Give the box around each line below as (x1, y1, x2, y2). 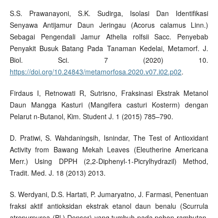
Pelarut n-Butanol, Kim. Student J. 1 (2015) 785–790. (9, 111, 173, 122)
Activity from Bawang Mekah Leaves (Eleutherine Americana (9, 145, 209, 155)
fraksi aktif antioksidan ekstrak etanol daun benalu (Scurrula (9, 201, 209, 211)
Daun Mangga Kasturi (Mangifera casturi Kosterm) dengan (9, 100, 209, 110)
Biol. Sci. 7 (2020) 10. (9, 55, 209, 65)
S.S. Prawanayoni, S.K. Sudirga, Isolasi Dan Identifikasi (9, 8, 209, 18)
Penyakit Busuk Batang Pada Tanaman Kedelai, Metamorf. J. (9, 43, 209, 54)
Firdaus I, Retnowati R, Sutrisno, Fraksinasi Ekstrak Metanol (9, 88, 209, 98)
